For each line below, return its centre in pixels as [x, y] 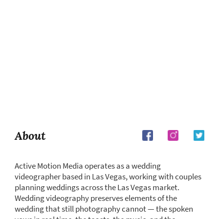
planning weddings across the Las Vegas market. [97, 187]
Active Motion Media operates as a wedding [88, 166]
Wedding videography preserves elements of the [96, 198]
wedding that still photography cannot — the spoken [104, 209]
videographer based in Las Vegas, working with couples [108, 177]
